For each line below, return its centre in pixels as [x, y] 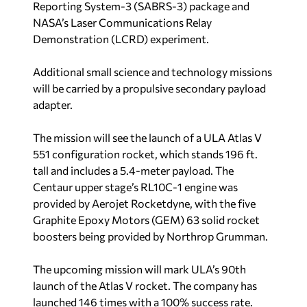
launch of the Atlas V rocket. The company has [145, 285]
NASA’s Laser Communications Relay [122, 22]
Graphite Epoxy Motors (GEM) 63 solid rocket [146, 219]
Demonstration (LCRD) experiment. [121, 38]
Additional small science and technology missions [152, 71]
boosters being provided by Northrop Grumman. [150, 236]
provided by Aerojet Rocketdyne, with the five [144, 203]
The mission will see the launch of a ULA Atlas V [147, 137]
